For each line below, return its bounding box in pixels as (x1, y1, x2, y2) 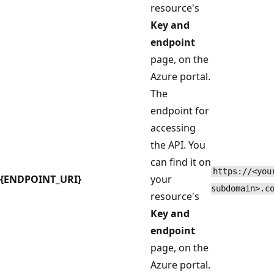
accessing (150, 121, 196, 135)
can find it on (150, 155, 211, 169)
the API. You (150, 138, 206, 152)
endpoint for (150, 104, 209, 118)
